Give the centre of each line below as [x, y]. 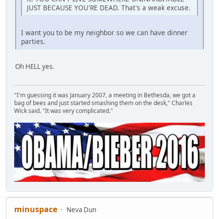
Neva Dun [81, 209]
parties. [33, 42]
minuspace [36, 209]
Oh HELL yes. [35, 67]
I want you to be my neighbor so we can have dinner [104, 33]
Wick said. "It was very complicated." [64, 111]
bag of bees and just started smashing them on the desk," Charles [103, 103]
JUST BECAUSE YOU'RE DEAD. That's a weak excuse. [109, 8]
